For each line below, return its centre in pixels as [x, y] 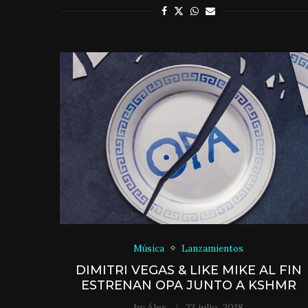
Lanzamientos [213, 248]
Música [149, 248]
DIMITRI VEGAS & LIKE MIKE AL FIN [188, 270]
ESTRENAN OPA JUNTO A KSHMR [188, 285]
